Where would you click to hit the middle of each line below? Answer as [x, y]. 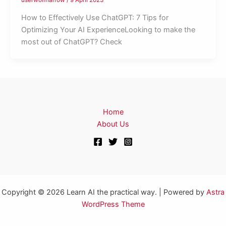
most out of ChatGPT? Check [71, 42]
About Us [113, 124]
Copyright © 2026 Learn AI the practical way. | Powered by [104, 192]
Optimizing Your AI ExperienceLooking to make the [108, 30]
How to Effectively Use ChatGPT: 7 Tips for [95, 17]
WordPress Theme [113, 204]
